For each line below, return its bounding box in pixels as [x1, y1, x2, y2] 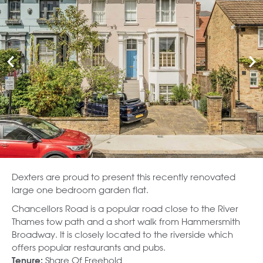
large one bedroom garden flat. [12, 184, 149, 195]
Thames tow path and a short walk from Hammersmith [12, 215, 240, 227]
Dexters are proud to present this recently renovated [12, 171, 235, 183]
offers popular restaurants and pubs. [12, 241, 166, 253]
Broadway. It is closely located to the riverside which [12, 228, 233, 240]
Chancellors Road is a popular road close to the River [12, 203, 238, 214]
